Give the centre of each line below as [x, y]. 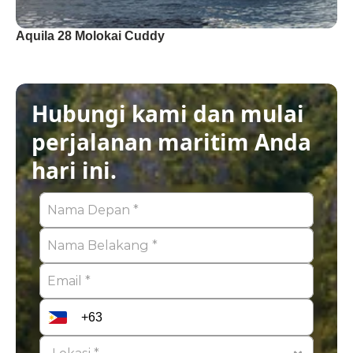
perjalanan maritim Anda [171, 142]
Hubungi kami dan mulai [168, 113]
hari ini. [74, 170]
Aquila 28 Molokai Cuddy [90, 36]
